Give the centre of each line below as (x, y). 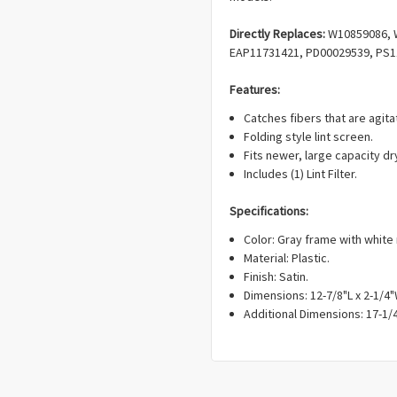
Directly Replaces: (279, 34)
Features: (255, 90)
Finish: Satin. (278, 277)
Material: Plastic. (287, 258)
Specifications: (269, 211)
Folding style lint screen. (309, 137)
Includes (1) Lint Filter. (301, 174)
